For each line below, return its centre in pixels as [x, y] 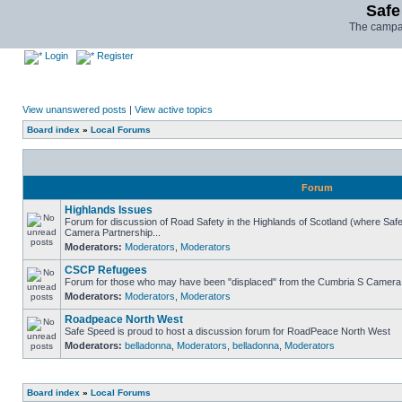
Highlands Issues [109, 210]
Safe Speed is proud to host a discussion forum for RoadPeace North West [227, 331]
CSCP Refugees [106, 270]
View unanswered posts [74, 109]
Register [114, 56]
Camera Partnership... [113, 232]
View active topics [174, 109]
